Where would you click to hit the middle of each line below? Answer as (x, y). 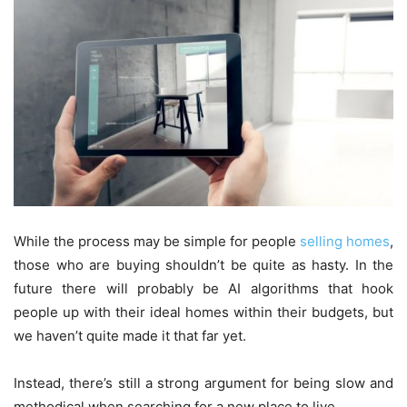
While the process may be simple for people (157, 241)
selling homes (345, 241)
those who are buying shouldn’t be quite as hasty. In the (203, 264)
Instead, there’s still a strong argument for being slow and (203, 382)
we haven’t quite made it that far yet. (130, 335)
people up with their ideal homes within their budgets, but (203, 312)
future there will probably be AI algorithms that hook (203, 288)
